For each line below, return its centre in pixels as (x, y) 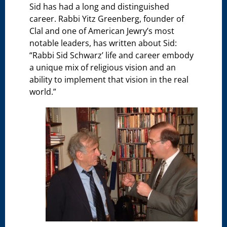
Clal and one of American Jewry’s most (102, 31)
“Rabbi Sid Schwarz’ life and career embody (112, 55)
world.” (43, 92)
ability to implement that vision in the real (109, 80)
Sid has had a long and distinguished (100, 7)
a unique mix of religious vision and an (103, 68)
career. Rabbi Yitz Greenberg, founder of (107, 19)
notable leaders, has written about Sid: (103, 43)
